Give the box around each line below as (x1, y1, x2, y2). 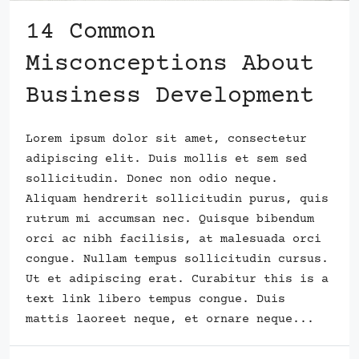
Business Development (26, 83, 314, 110)
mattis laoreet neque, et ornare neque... (26, 312, 314, 326)
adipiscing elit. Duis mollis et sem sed (26, 151, 307, 166)
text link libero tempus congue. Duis (26, 292, 285, 306)
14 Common (26, 18, 155, 46)
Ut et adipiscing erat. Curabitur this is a (26, 272, 329, 286)
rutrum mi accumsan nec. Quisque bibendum (26, 212, 314, 226)
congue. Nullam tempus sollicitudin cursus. (26, 252, 329, 266)
